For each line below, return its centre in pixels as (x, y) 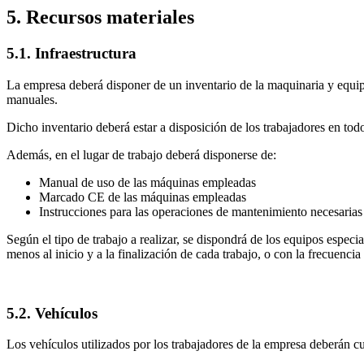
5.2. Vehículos (52, 313)
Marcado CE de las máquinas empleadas (143, 197)
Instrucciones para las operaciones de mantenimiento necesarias (201, 211)
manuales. (32, 99)
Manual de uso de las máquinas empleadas (147, 182)
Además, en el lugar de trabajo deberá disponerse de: (141, 154)
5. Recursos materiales (100, 17)
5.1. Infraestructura (71, 54)
